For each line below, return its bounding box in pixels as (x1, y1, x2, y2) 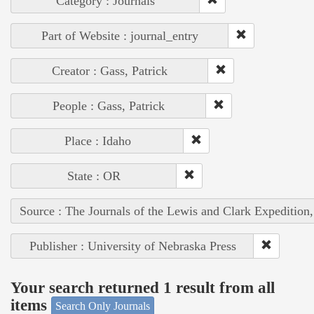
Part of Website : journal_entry (41, 29, 198, 43)
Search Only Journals (55, 300, 150, 313)
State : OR (67, 169, 121, 184)
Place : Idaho (64, 134, 131, 149)
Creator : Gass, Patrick (52, 64, 168, 78)
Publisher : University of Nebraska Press (29, 239, 236, 254)
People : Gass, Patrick (53, 99, 165, 114)
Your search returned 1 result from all (11, 278, 275, 296)
